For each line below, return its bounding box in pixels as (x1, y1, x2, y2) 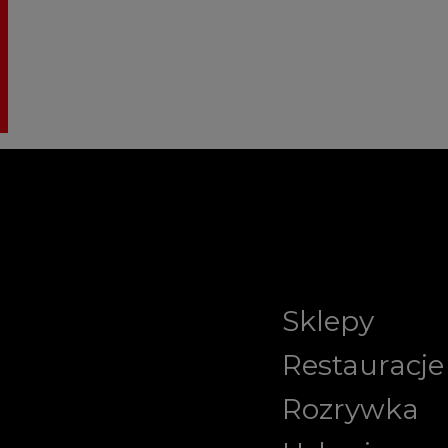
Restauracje (282, 348, 444, 382)
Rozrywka (282, 392, 419, 426)
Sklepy (282, 304, 374, 338)
